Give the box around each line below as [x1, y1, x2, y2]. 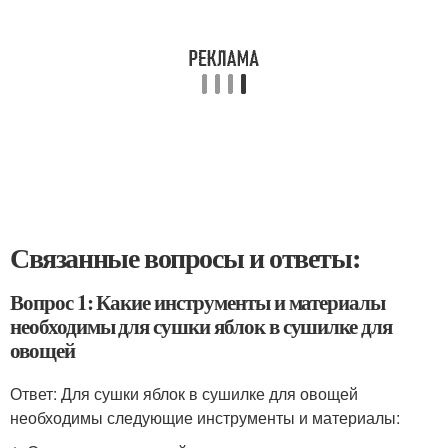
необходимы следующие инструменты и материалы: [10, 406, 400, 430]
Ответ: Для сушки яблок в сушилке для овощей [10, 382, 358, 406]
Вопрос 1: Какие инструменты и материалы [10, 287, 386, 318]
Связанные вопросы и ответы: [10, 237, 360, 279]
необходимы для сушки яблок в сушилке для [10, 311, 393, 342]
